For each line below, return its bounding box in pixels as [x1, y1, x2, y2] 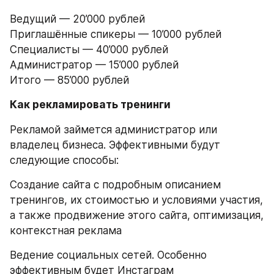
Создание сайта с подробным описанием [10, 178, 221, 191]
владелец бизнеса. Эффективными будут [10, 138, 220, 151]
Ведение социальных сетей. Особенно [10, 248, 207, 261]
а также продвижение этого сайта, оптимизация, [10, 209, 264, 221]
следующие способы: [10, 154, 119, 166]
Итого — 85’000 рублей [10, 74, 129, 86]
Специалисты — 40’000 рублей [10, 43, 168, 56]
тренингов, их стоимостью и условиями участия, [10, 193, 263, 206]
